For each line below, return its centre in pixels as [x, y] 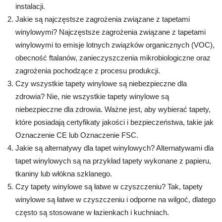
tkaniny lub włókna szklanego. [64, 173]
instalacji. [30, 6]
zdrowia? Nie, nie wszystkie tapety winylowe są [92, 96]
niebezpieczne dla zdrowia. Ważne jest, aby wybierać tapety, [113, 109]
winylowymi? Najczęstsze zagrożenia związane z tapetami [111, 32]
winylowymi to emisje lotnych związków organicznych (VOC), [115, 45]
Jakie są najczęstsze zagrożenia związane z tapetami [103, 19]
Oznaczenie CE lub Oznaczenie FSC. [77, 135]
